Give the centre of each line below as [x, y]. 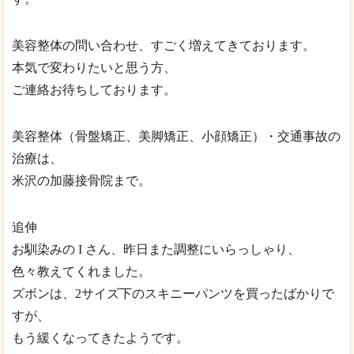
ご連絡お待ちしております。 [94, 90]
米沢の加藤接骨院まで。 [82, 181]
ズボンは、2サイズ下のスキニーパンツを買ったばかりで [173, 294]
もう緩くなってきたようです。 [101, 338]
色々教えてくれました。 [82, 272]
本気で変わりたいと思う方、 [94, 68]
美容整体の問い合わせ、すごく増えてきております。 [164, 46]
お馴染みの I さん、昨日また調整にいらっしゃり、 [156, 250]
